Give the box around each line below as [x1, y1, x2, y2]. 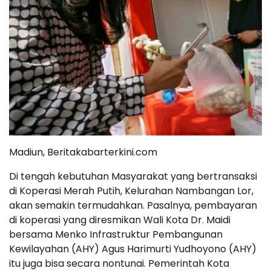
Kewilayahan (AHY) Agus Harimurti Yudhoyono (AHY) [9, 242, 256, 256]
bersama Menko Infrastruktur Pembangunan [9, 227, 223, 242]
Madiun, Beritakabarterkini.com [9, 145, 157, 160]
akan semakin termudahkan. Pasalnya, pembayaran [9, 198, 257, 213]
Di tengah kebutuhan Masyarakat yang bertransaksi [9, 169, 257, 184]
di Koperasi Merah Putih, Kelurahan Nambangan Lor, [9, 184, 253, 198]
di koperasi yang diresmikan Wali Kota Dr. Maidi [9, 213, 230, 227]
